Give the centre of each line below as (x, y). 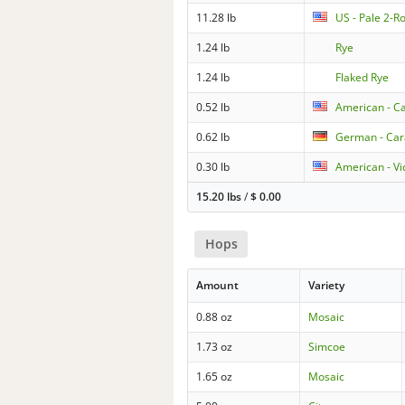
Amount (218, 286)
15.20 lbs (219, 197)
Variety (327, 286)
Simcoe (327, 347)
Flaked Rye (363, 78)
